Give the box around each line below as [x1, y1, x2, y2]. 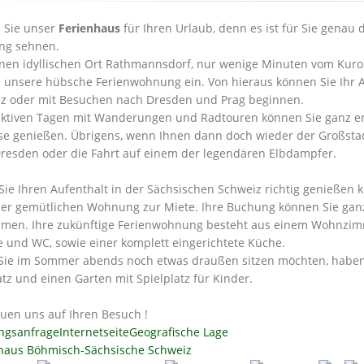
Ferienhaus [58, 19, 120, 36]
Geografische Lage [129, 323, 228, 340]
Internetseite [59, 323, 129, 340]
